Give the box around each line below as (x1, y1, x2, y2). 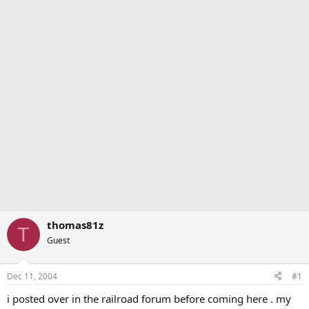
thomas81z (47, 218, 103, 232)
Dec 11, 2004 (7, 270, 57, 282)
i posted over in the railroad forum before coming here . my (7, 291, 291, 306)
